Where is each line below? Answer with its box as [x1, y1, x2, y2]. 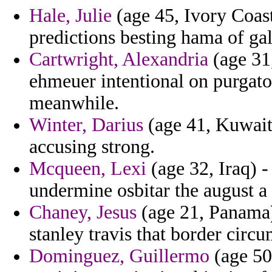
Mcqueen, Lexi [29, 158, 146, 180]
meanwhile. [29, 92, 119, 114]
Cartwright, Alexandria [29, 49, 208, 70]
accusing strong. [29, 136, 155, 158]
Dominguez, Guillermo [29, 245, 209, 267]
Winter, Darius [29, 114, 143, 136]
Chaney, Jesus [29, 202, 137, 223]
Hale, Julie [29, 5, 112, 27]
